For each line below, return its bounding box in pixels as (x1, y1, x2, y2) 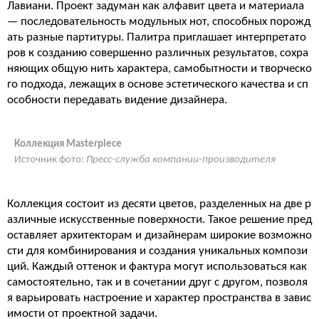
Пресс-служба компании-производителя (86, 155, 276, 165)
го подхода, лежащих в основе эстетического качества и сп (7, 78, 308, 90)
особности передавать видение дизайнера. (7, 94, 227, 106)
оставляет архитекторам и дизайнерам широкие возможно (7, 229, 312, 241)
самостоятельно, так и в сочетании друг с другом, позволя (7, 276, 308, 288)
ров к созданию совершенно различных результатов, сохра (7, 47, 308, 59)
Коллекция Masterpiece (14, 139, 122, 150)
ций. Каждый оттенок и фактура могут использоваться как (7, 261, 307, 273)
